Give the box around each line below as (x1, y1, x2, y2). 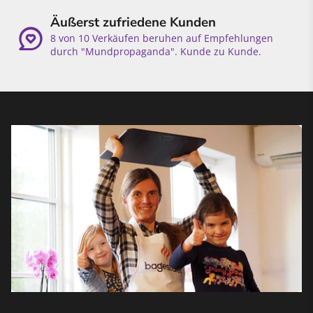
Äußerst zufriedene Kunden (50, 13, 216, 32)
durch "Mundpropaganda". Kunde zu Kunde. (50, 45, 261, 59)
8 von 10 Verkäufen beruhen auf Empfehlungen (50, 31, 273, 45)
